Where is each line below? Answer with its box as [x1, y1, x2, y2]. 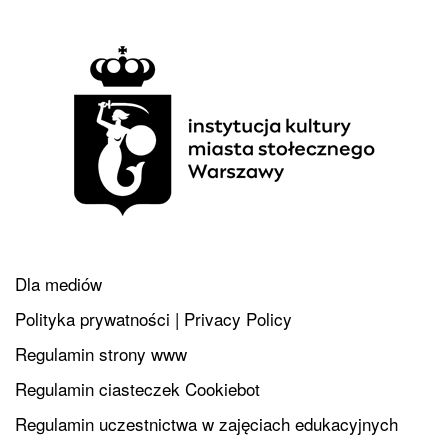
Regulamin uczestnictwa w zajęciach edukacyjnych [15, 411, 398, 437]
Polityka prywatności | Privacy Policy [15, 306, 292, 332]
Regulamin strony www [15, 341, 187, 367]
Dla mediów [15, 271, 102, 297]
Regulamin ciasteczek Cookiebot [15, 376, 260, 402]
